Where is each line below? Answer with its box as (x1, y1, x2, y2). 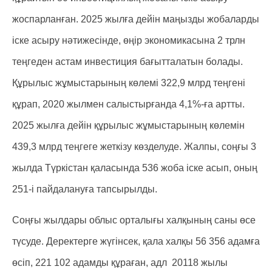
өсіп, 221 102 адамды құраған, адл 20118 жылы (12, 257, 228, 268)
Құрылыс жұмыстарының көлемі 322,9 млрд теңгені (12, 78, 245, 88)
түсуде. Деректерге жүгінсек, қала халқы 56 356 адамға (12, 236, 260, 246)
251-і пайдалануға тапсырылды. (12, 184, 157, 194)
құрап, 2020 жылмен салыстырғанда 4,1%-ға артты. (12, 99, 245, 109)
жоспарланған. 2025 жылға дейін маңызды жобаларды (12, 14, 259, 24)
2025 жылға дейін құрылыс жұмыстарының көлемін (12, 120, 245, 131)
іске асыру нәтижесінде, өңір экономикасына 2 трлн (12, 35, 245, 46)
